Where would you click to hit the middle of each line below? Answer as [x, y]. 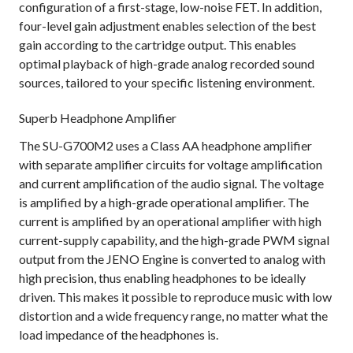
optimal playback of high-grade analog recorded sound [167, 64]
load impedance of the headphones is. [119, 335]
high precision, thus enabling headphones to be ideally [162, 278]
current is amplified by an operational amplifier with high [170, 221]
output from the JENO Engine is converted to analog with [172, 259]
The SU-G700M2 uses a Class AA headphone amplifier [165, 146]
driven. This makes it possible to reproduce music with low [175, 297]
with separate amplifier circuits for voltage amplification [171, 165]
